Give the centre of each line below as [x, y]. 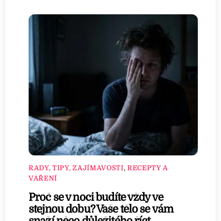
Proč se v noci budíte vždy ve [96, 198]
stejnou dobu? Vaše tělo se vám [101, 209]
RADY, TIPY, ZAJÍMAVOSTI [76, 168]
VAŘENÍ [43, 178]
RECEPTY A [148, 168]
